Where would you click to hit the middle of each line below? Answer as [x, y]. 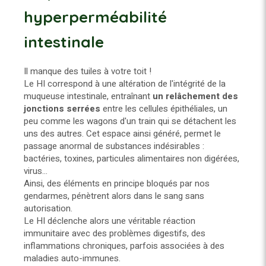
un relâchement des [195, 96]
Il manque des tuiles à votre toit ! [89, 71]
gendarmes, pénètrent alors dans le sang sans [114, 196]
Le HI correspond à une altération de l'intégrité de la [125, 83]
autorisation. [48, 208]
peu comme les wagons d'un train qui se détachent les [130, 121]
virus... [36, 171]
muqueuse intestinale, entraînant [88, 96]
